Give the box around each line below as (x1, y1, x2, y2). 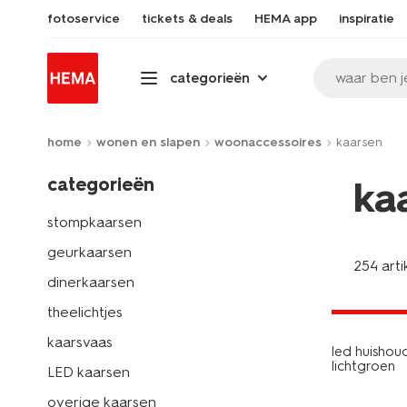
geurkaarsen (47, 243, 132, 261)
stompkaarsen (47, 213, 142, 231)
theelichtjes (47, 303, 123, 321)
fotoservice (47, 11, 120, 26)
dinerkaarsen (47, 273, 134, 291)
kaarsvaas (47, 333, 113, 351)
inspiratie (339, 11, 394, 26)
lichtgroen (331, 358, 395, 374)
